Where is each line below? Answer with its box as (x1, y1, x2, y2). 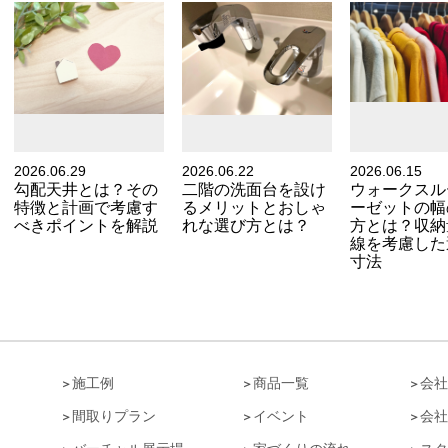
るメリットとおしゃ (182, 198, 326, 217)
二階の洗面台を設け (182, 180, 326, 199)
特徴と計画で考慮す (14, 198, 158, 217)
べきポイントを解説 (14, 216, 158, 235)
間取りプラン (72, 408, 156, 425)
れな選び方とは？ (182, 216, 310, 235)
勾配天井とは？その (14, 180, 158, 199)
